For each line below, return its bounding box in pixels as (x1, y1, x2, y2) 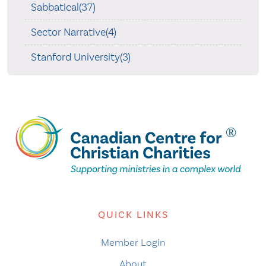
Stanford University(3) (30, 50, 131, 64)
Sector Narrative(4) (30, 26, 116, 39)
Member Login (100, 236, 166, 248)
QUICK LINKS (97, 208, 169, 221)
